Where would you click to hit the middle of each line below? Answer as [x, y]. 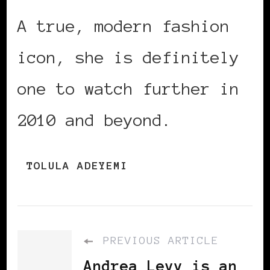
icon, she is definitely [128, 57]
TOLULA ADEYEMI [77, 165]
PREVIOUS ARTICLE [157, 240]
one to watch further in [128, 88]
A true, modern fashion [124, 26]
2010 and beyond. [95, 120]
